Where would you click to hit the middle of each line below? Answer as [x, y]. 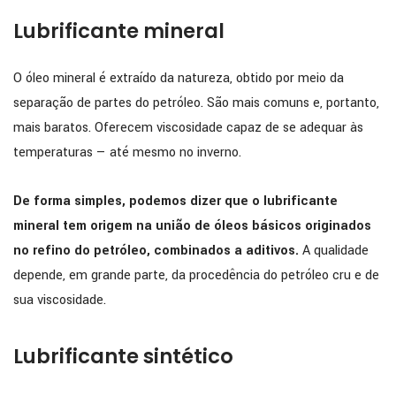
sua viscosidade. [60, 300]
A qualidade [334, 250]
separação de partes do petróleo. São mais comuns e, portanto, [196, 103]
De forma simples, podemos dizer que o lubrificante [175, 201]
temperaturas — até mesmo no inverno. [127, 152]
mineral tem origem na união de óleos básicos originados [192, 225]
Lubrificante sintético [123, 357]
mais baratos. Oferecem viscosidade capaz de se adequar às [188, 127]
